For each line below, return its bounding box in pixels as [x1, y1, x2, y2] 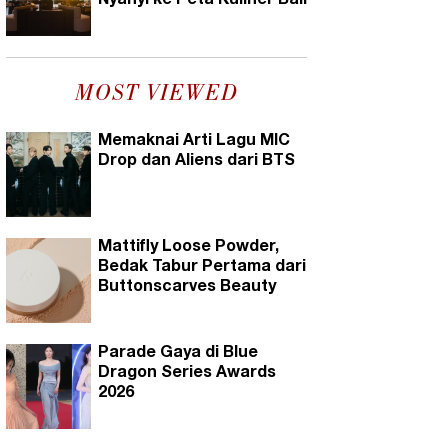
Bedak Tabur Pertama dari [98, 259, 306, 276]
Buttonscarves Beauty [98, 279, 276, 296]
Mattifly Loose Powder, [98, 239, 279, 256]
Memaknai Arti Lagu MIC [98, 133, 290, 150]
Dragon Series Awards [98, 365, 276, 382]
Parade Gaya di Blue [98, 345, 258, 362]
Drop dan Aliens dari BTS [98, 153, 295, 170]
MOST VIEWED [75, 82, 238, 107]
